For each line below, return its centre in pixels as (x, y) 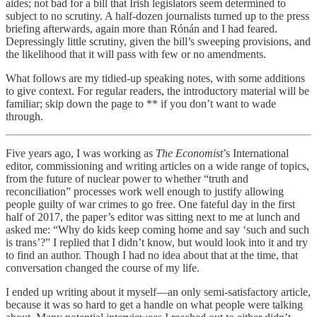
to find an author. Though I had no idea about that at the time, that (152, 255)
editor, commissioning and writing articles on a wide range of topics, (157, 166)
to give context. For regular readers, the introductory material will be (157, 91)
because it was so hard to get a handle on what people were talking (154, 304)
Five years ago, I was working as (81, 153)
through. (24, 116)
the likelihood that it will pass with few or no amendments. (136, 54)
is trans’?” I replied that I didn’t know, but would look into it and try (157, 242)
